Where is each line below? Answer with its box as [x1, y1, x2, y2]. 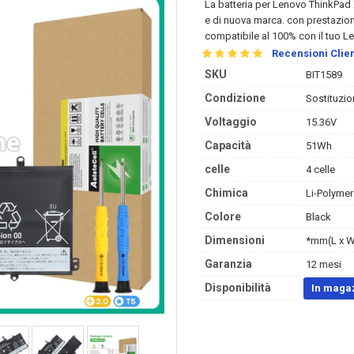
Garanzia [205, 258, 252, 270]
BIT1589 [303, 69, 342, 81]
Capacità [205, 139, 251, 152]
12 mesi [303, 258, 341, 270]
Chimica [205, 186, 248, 199]
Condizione [205, 92, 265, 104]
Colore [205, 210, 241, 223]
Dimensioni [205, 234, 265, 247]
